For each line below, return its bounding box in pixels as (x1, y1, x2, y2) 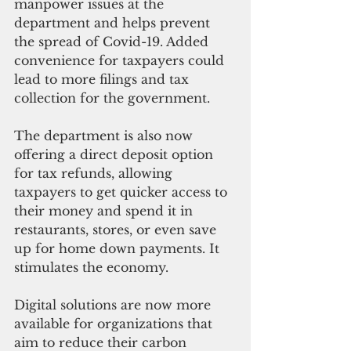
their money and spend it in (14, 203, 197, 219)
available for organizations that (14, 316, 216, 332)
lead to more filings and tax (14, 71, 193, 88)
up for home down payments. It (14, 241, 223, 257)
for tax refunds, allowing (14, 165, 176, 182)
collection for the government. (14, 90, 214, 107)
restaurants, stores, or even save (14, 222, 220, 238)
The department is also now (14, 128, 197, 144)
